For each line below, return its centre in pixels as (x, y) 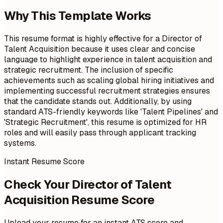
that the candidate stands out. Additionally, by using (98, 101)
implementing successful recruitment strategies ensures (107, 91)
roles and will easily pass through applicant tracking (100, 132)
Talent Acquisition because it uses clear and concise (100, 49)
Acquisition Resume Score (79, 200)
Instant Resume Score (44, 161)
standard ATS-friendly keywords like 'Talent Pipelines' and (111, 111)
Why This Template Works (78, 15)
